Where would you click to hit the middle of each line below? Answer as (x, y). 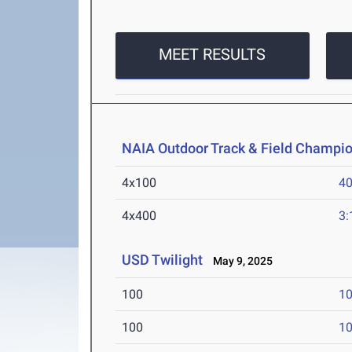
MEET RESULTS (213, 55)
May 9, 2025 (240, 261)
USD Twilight (163, 260)
